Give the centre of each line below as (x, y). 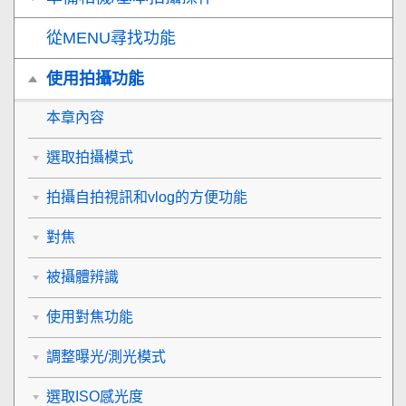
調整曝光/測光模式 (106, 357)
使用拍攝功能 (95, 79)
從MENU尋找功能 (111, 38)
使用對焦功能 (90, 317)
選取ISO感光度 (95, 396)
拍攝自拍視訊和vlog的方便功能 (147, 197)
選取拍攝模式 (90, 157)
